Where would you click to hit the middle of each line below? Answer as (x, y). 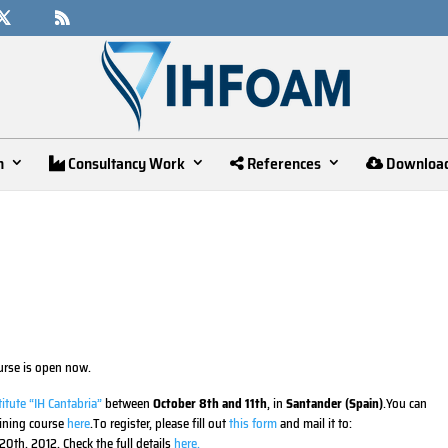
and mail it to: (315, 423)
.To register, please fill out (160, 423)
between (128, 403)
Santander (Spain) (335, 403)
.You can (405, 403)
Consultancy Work (125, 163)
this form (253, 423)
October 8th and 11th (210, 403)
